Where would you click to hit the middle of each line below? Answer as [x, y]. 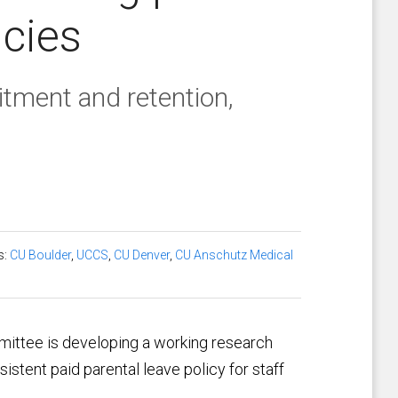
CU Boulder [40, 255]
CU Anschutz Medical [234, 255]
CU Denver [142, 255]
